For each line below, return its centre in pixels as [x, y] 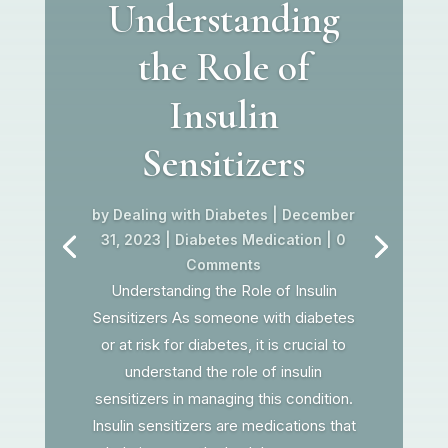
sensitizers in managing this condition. [223, 398]
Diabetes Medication [249, 239]
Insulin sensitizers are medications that [223, 425]
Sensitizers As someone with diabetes [223, 317]
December [319, 214]
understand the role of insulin [224, 371]
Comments [224, 264]
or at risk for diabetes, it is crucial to [224, 344]
